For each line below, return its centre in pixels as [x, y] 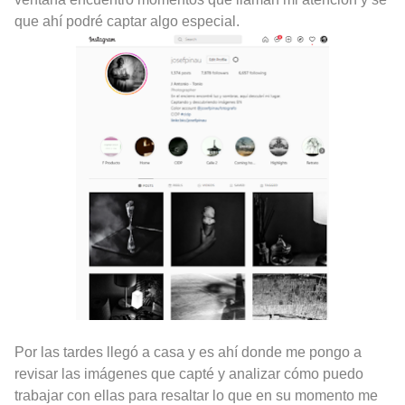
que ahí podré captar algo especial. [127, 21]
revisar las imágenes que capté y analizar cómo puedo [189, 374]
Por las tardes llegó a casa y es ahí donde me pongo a [188, 353]
